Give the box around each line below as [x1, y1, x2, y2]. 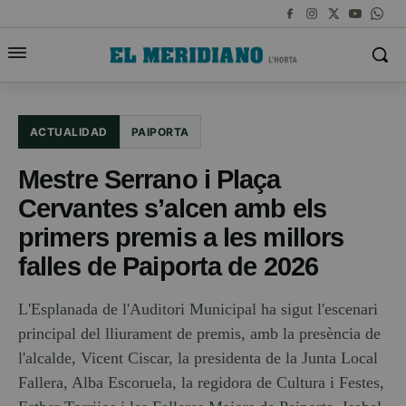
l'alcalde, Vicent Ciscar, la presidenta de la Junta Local [18, 349, 378, 367]
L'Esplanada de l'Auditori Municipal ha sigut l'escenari [18, 300, 378, 318]
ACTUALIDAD [30, 125, 108, 139]
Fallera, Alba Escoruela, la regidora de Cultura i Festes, [18, 373, 384, 391]
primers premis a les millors [18, 222, 344, 252]
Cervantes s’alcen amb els [18, 193, 326, 223]
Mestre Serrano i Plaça [18, 164, 281, 194]
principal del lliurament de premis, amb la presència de [18, 324, 381, 343]
